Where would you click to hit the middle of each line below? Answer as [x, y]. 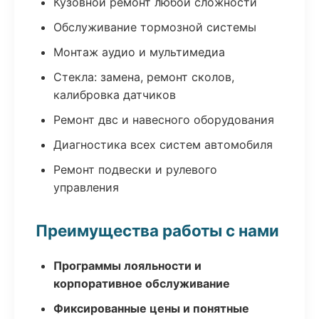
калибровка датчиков [115, 95]
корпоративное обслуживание [142, 283]
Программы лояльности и [127, 266]
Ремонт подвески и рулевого [135, 169]
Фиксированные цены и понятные [151, 308]
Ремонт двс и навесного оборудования [164, 120]
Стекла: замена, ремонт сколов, [144, 77]
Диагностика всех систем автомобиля [163, 145]
